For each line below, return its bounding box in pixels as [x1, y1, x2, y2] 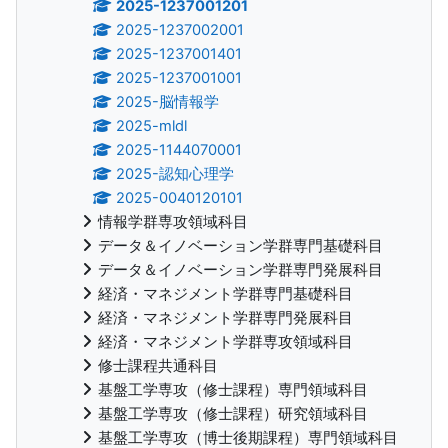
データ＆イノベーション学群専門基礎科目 [98, 236, 383, 255]
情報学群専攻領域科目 [98, 212, 248, 231]
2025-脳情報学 [116, 92, 220, 111]
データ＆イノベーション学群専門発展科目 [98, 260, 383, 279]
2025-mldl [116, 116, 188, 135]
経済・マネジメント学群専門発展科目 [98, 308, 353, 327]
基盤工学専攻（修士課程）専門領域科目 [98, 380, 368, 399]
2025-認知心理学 [116, 164, 235, 183]
